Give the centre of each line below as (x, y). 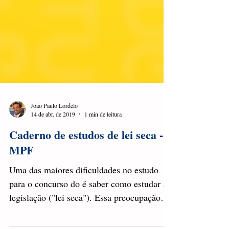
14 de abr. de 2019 (53, 132)
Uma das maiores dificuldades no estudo (84, 188)
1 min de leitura (103, 132)
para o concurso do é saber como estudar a (88, 202)
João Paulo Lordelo (54, 123)
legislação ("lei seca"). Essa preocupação (85, 216)
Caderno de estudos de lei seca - (86, 153)
